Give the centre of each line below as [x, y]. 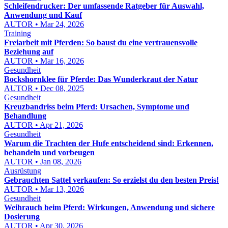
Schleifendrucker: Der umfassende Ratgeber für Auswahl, [104, 6]
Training [18, 33]
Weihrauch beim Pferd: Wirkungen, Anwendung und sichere [109, 207]
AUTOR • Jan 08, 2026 [43, 162]
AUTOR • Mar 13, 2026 [44, 189]
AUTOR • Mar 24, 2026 [44, 24]
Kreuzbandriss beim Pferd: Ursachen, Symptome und [97, 107]
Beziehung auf [29, 52]
